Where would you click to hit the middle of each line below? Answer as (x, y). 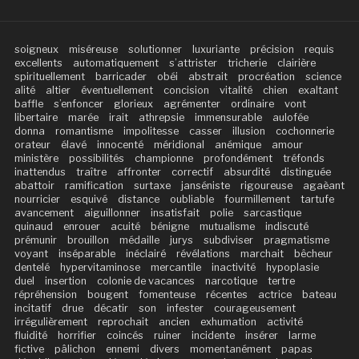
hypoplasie (292, 267)
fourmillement (257, 199)
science (323, 76)
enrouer (81, 226)
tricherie (247, 63)
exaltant (318, 90)
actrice (274, 294)
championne (163, 158)
